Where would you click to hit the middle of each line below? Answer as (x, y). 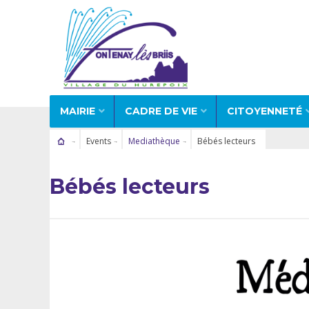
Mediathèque (154, 141)
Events (98, 141)
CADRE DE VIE (161, 111)
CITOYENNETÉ (265, 111)
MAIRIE (78, 111)
